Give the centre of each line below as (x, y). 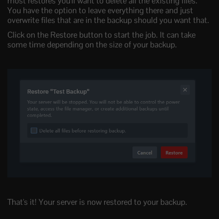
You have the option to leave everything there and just (100, 11)
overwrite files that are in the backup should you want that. (108, 20)
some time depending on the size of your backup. (92, 45)
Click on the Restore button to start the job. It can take (101, 35)
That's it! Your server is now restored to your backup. (97, 202)
